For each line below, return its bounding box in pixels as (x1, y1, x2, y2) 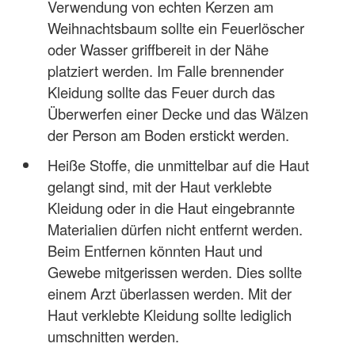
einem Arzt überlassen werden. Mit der (47, 283, 292, 304)
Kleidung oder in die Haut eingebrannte (47, 197, 295, 219)
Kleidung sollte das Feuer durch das (47, 82, 275, 102)
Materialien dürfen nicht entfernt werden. (47, 219, 303, 240)
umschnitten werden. (47, 326, 179, 347)
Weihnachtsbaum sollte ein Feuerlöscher (47, 17, 304, 38)
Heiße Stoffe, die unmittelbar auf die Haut (47, 155, 309, 176)
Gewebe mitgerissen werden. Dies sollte (47, 261, 302, 283)
